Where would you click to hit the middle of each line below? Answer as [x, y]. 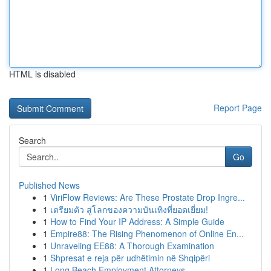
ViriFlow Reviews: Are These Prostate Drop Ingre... [148, 197]
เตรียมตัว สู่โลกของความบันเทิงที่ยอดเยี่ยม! [129, 209]
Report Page [238, 108]
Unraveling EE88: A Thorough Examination [132, 246]
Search [32, 140]
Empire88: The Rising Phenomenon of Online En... [147, 233]
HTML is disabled [42, 74]
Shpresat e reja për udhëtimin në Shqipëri [130, 258]
